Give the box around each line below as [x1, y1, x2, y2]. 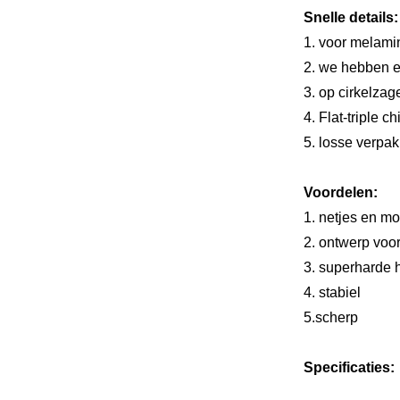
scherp [315, 310, 358, 325]
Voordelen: [304, 185, 378, 200]
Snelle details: [304, 10, 398, 25]
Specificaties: [304, 360, 395, 375]
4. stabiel [304, 285, 361, 300]
